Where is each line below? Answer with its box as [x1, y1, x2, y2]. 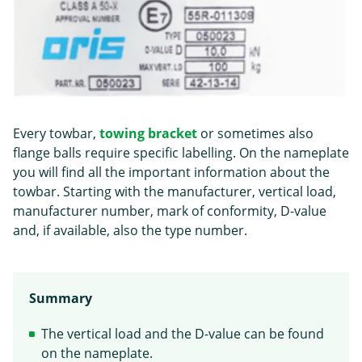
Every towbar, [13, 124, 99, 143]
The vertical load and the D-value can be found [41, 325, 324, 343]
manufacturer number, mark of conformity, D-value [13, 202, 326, 221]
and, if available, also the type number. [13, 221, 247, 240]
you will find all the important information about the [13, 163, 330, 182]
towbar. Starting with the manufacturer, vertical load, [13, 183, 336, 201]
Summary [29, 289, 92, 308]
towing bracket [99, 124, 197, 143]
